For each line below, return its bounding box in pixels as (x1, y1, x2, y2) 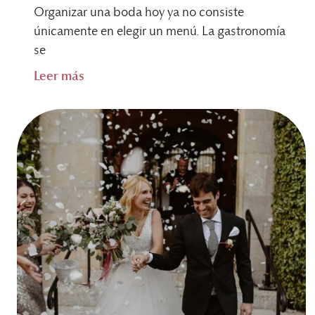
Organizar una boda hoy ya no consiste (34, 6, 244, 19)
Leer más (34, 70, 84, 83)
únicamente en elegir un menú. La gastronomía (34, 25, 285, 38)
